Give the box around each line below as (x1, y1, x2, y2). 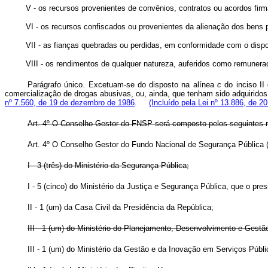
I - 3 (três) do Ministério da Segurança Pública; (28, 161, 189, 170)
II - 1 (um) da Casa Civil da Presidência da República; (28, 203, 214, 212)
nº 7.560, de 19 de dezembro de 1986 (5, 98, 135, 107)
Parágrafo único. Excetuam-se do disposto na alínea (28, 80, 217, 89)
